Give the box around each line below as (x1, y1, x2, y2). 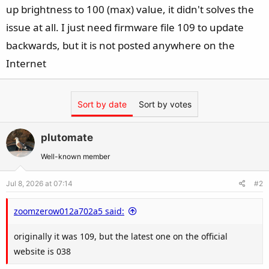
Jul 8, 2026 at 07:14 (6, 179, 73, 188)
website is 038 (14, 246, 71, 257)
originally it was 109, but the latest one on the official (14, 231, 228, 242)
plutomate (41, 131, 93, 144)
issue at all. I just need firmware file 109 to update (6, 20, 244, 34)
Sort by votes (139, 99, 192, 109)
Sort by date (77, 99, 127, 109)
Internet (6, 56, 46, 70)
